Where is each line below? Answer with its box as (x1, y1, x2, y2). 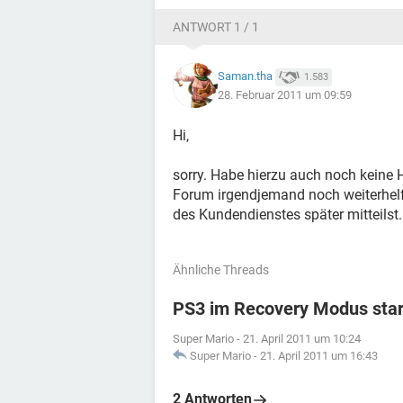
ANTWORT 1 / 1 (173, 20, 259, 34)
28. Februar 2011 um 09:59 (218, 87, 352, 102)
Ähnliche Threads (173, 263, 269, 277)
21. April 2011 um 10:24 (243, 332, 361, 345)
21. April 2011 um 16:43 (260, 349, 378, 363)
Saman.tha (218, 69, 273, 84)
